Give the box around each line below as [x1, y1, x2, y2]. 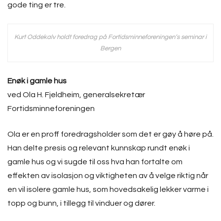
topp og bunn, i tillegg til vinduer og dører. [7, 199, 155, 207]
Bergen [100, 45, 121, 52]
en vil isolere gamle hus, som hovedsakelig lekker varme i [7, 185, 209, 193]
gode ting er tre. [7, 1, 66, 9]
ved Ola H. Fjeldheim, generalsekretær [7, 91, 145, 99]
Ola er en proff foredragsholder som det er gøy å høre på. [7, 130, 214, 138]
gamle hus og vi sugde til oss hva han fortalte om [7, 158, 183, 166]
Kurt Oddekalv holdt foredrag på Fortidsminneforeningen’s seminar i [14, 34, 207, 40]
